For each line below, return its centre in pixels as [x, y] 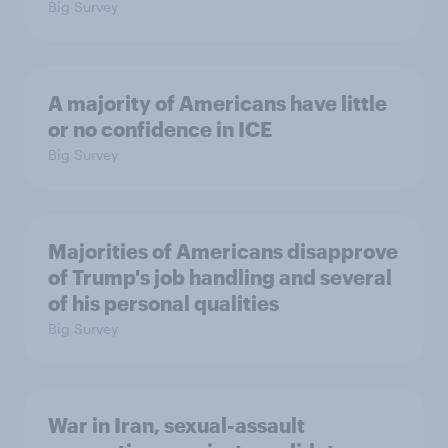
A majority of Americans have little [217, 103]
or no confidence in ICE [160, 129]
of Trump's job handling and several [220, 277]
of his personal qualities [163, 303]
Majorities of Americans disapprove [223, 251]
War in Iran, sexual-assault [176, 425]
